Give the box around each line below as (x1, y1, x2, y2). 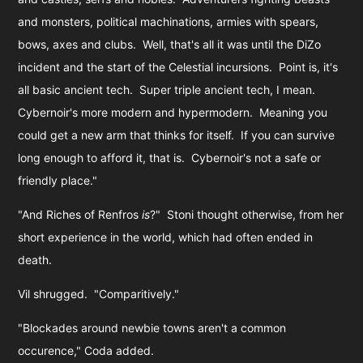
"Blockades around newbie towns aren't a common (18, 320, 287, 335)
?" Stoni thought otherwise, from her (150, 207, 344, 221)
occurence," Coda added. (18, 343, 155, 357)
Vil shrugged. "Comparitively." (18, 286, 180, 301)
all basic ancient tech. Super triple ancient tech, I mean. (18, 82, 319, 96)
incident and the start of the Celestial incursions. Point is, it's (18, 59, 339, 74)
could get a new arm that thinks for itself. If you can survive (18, 127, 335, 142)
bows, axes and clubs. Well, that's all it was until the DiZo (18, 36, 322, 51)
